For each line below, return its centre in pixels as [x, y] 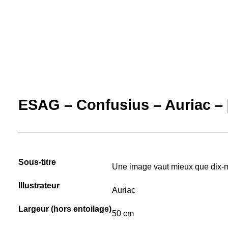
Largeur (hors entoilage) [65, 209]
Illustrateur [39, 186]
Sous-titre [37, 162]
